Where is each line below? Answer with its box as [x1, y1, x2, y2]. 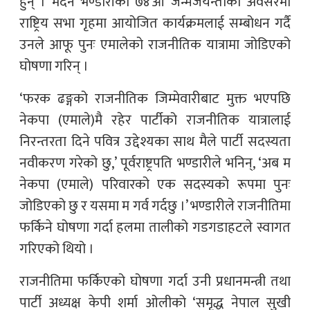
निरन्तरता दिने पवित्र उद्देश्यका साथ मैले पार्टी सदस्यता [19, 129, 291, 154]
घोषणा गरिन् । [19, 54, 89, 78]
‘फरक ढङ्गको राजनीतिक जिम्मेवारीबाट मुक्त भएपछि [19, 86, 291, 111]
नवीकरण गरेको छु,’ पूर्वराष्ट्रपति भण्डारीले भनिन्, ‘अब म [19, 151, 291, 175]
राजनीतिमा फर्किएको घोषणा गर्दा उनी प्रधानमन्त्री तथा [19, 269, 291, 293]
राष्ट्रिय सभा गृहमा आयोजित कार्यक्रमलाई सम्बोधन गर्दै [19, 11, 291, 35]
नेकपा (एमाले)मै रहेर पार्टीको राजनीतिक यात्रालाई [19, 108, 291, 132]
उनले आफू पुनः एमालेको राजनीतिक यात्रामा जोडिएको [19, 33, 291, 57]
